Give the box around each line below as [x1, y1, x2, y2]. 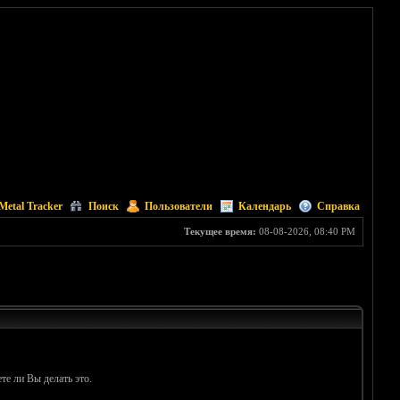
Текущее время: [183, 226, 256, 237]
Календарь [237, 200, 291, 212]
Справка [316, 200, 360, 212]
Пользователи [144, 200, 212, 212]
